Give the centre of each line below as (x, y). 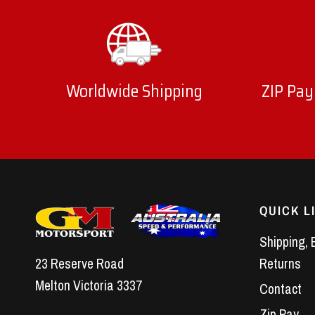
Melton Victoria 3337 (89, 285)
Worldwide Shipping (134, 92)
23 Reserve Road (80, 263)
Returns (280, 264)
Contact (280, 289)
